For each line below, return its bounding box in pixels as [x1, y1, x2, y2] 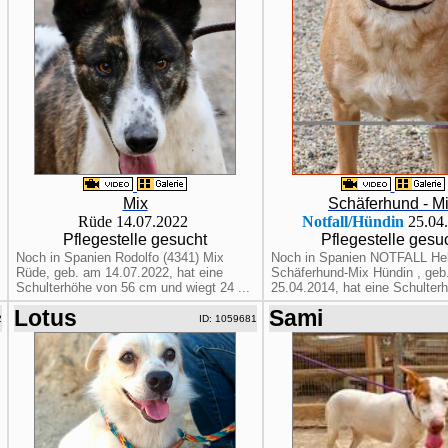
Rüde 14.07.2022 [78, 213, 192, 230]
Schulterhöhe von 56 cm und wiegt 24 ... [15, 280, 250, 295]
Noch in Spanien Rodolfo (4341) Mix [15, 250, 224, 265]
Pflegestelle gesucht [63, 231, 207, 248]
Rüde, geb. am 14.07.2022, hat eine [15, 265, 223, 280]
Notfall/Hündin [301, 213, 404, 230]
